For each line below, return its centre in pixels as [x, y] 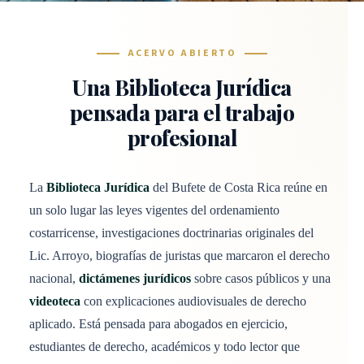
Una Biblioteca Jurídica [182, 87]
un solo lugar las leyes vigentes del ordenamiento [154, 210]
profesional [182, 138]
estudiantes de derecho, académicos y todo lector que [165, 347]
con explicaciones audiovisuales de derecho [193, 301]
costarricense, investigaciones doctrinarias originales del [171, 233]
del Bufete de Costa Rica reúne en [238, 187]
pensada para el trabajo [182, 113]
